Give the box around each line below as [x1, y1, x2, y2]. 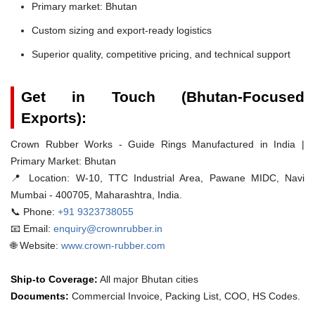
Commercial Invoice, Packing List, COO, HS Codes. [69, 290, 300, 302]
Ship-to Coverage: [11, 273, 98, 285]
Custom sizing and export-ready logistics [32, 24, 212, 36]
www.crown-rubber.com [61, 239, 165, 251]
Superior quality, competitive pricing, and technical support [32, 48, 290, 60]
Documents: [11, 290, 69, 302]
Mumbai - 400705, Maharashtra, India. [11, 188, 182, 200]
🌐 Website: [11, 239, 58, 251]
